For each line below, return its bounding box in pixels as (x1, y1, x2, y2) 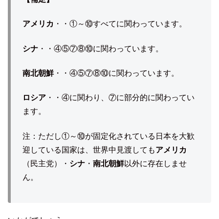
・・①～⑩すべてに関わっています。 (54, 20, 187, 28)
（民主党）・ (22, 159, 69, 168)
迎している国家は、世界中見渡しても (22, 145, 155, 154)
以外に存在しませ (124, 159, 187, 168)
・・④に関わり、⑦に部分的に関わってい (46, 93, 195, 102)
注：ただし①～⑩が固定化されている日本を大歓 (22, 131, 195, 140)
